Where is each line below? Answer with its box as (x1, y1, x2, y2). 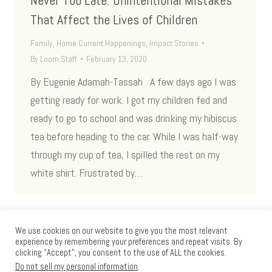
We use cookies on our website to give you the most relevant (15, 225, 228, 236)
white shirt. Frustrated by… (30, 166, 143, 180)
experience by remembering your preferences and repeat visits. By (15, 236, 242, 247)
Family (30, 38, 53, 49)
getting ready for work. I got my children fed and (30, 93, 227, 107)
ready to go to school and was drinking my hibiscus (30, 111, 237, 126)
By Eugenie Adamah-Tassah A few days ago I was (30, 75, 236, 89)
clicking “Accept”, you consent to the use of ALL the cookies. (15, 247, 226, 258)
